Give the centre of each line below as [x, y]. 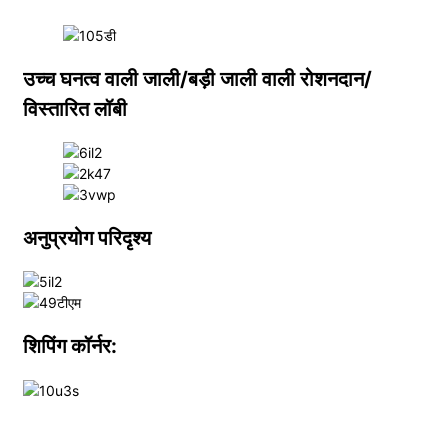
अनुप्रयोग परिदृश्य [86, 237]
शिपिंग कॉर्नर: [69, 345]
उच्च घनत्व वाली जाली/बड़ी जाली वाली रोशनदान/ [197, 78]
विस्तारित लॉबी [74, 108]
